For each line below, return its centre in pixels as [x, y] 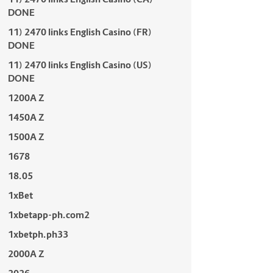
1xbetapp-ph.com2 [48, 215]
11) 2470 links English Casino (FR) [80, 32]
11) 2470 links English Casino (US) [80, 65]
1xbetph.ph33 [38, 234]
